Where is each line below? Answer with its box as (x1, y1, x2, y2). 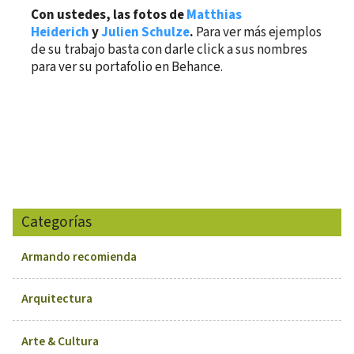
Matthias (186, 5, 243, 24)
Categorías (21, 210, 92, 233)
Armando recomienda (21, 247, 137, 265)
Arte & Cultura (21, 333, 100, 351)
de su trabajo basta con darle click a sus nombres (31, 40, 308, 59)
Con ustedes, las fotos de (31, 5, 187, 24)
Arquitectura (21, 290, 93, 308)
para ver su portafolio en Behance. (31, 57, 224, 77)
